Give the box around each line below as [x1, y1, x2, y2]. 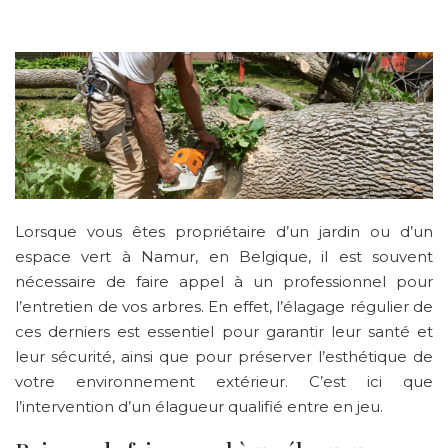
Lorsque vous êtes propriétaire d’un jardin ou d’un [15, 221, 433, 241]
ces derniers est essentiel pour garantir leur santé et [15, 321, 433, 341]
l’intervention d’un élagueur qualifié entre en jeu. [15, 396, 383, 416]
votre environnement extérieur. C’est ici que [15, 371, 433, 391]
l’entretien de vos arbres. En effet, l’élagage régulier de [15, 296, 433, 316]
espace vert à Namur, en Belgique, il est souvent [15, 246, 433, 266]
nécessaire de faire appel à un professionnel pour [15, 271, 433, 291]
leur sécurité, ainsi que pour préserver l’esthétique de [15, 346, 433, 366]
